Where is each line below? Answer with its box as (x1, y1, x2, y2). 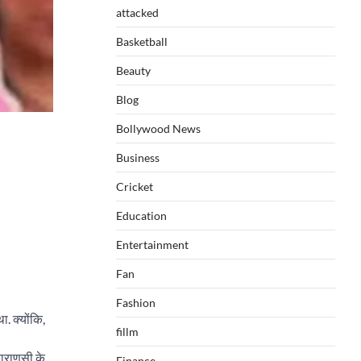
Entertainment (116, 238, 189, 251)
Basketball (116, 35, 168, 48)
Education (116, 209, 167, 222)
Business (116, 151, 160, 164)
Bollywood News (116, 122, 201, 135)
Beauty (116, 64, 151, 77)
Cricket (116, 180, 153, 193)
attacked (116, 6, 159, 19)
